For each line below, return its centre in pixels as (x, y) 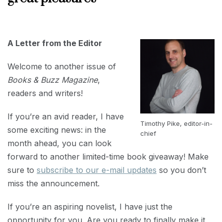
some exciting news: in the (57, 130)
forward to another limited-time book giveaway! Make (108, 157)
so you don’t (181, 170)
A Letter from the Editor (55, 43)
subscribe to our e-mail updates (97, 170)
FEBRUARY (23, 26)
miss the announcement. (54, 183)
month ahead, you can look (59, 143)
